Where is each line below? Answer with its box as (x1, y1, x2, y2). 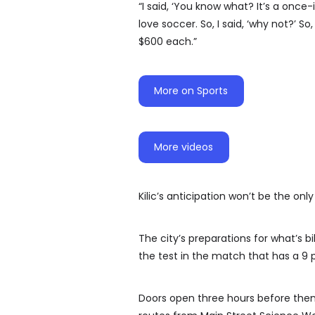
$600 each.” (139, 34, 197, 49)
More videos (154, 140, 214, 155)
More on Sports (154, 84, 229, 98)
